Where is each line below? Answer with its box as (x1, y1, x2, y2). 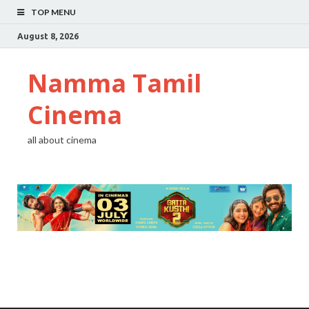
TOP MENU (31, 7, 76, 17)
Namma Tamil (28, 66, 201, 100)
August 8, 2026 (17, 31, 79, 41)
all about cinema (28, 134, 97, 146)
